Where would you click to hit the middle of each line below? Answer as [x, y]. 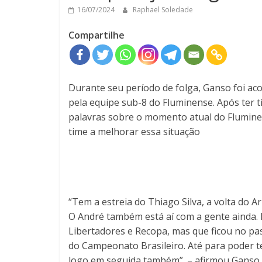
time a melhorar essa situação [134, 131]
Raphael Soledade [163, 9]
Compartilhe [96, 35]
